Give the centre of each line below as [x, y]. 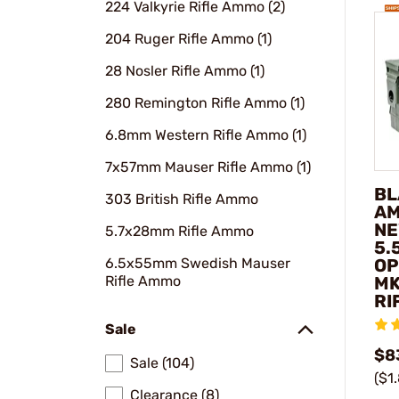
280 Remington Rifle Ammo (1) [205, 103]
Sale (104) [162, 363]
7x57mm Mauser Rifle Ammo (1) [208, 167]
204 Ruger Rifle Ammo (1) [188, 39]
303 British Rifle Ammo [182, 199]
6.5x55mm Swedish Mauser [198, 263]
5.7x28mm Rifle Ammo [179, 231]
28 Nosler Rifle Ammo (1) [185, 71]
